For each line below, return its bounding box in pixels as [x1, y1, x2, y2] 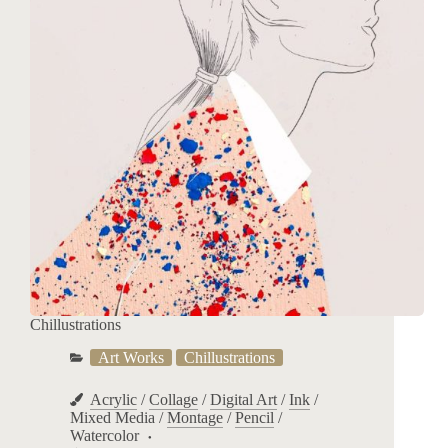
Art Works [98, 349, 164, 367]
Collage [149, 391, 198, 409]
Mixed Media [70, 409, 155, 427]
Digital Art [210, 391, 277, 409]
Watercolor [70, 427, 139, 445]
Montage [167, 409, 223, 427]
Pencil [235, 409, 274, 427]
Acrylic [90, 391, 137, 409]
